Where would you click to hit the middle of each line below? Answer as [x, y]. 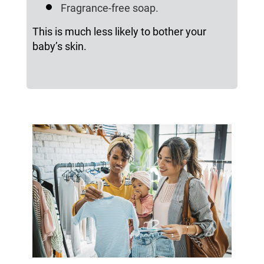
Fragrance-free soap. [109, 8]
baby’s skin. [59, 47]
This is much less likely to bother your [119, 32]
